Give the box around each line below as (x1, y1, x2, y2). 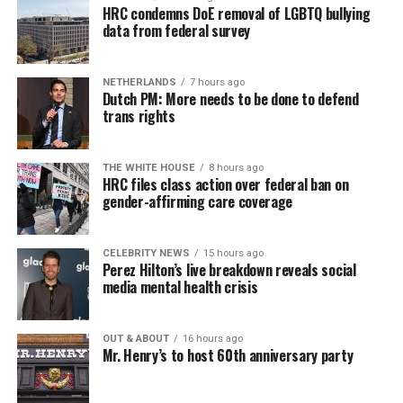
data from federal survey (102, 20, 250, 41)
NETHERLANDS (102, 76, 176, 88)
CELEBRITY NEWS (102, 247, 190, 259)
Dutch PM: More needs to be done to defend (102, 88, 359, 110)
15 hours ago (202, 247, 264, 259)
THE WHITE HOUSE (102, 162, 195, 174)
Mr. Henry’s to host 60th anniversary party (102, 345, 354, 366)
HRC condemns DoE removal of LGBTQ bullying (102, 3, 371, 24)
